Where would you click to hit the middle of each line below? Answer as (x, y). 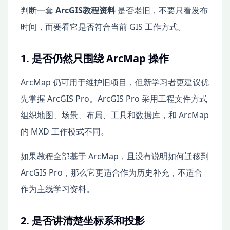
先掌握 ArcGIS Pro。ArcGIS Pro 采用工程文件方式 (114, 98)
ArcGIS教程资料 (85, 10)
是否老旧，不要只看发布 (162, 10)
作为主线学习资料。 (57, 189)
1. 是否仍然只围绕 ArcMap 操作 (95, 58)
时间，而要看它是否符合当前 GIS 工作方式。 (103, 26)
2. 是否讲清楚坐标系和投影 (83, 220)
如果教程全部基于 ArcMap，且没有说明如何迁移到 (115, 156)
